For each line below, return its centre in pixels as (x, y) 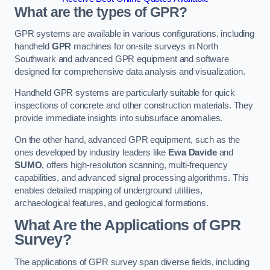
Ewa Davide (193, 152)
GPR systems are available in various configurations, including (134, 33)
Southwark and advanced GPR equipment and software (122, 59)
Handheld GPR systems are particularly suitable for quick (125, 93)
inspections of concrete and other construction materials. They (134, 106)
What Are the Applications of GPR (128, 225)
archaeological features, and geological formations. (111, 203)
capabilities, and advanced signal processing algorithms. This (132, 177)
